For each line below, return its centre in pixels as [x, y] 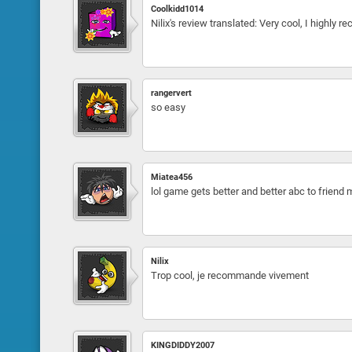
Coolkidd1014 [177, 9]
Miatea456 [171, 177]
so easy [168, 107]
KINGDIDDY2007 [182, 345]
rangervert [171, 93]
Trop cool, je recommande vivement [229, 275]
